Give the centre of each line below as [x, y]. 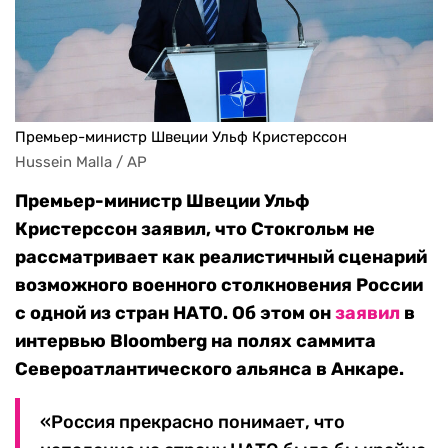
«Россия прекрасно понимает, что [192, 422]
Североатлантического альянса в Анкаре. [209, 369]
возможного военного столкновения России [219, 285]
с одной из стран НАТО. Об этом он [175, 313]
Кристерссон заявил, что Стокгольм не [195, 229]
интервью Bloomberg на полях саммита [195, 341]
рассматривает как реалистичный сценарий [221, 257]
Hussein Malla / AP [81, 162]
